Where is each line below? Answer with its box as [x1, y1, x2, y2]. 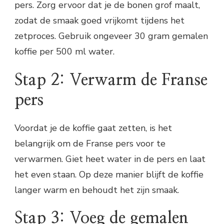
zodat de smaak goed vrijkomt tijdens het [14, 14, 184, 26]
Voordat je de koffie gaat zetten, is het [14, 121, 172, 134]
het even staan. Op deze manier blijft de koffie [14, 168, 203, 180]
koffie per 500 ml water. [14, 45, 114, 57]
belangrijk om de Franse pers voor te [14, 137, 165, 149]
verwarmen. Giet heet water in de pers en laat [14, 152, 205, 165]
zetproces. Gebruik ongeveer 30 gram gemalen [14, 29, 208, 42]
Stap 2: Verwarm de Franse [14, 71, 207, 88]
